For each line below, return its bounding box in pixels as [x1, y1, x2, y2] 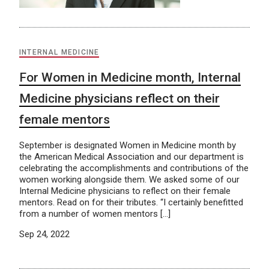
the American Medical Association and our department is [19, 151, 244, 162]
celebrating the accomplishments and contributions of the [19, 162, 249, 174]
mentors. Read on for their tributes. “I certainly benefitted [19, 196, 243, 208]
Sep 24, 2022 [19, 228, 70, 240]
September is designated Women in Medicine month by [19, 139, 236, 151]
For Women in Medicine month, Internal [19, 70, 241, 85]
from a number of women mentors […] [19, 208, 171, 219]
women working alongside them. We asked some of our [19, 174, 240, 185]
